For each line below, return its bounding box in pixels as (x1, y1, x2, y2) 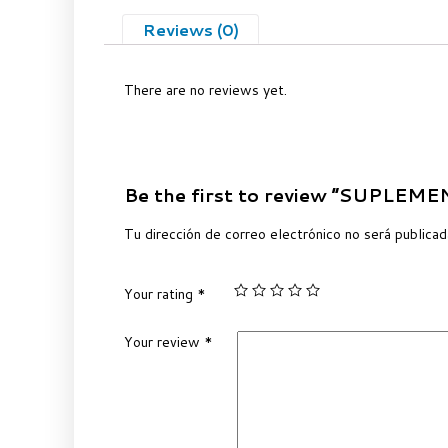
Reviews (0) (142, 17, 239, 41)
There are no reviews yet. (124, 80, 288, 101)
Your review (124, 331, 205, 352)
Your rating (124, 284, 198, 305)
